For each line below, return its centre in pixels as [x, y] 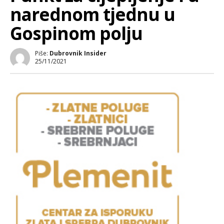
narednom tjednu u [92, 14]
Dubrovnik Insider [78, 53]
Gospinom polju [76, 33]
